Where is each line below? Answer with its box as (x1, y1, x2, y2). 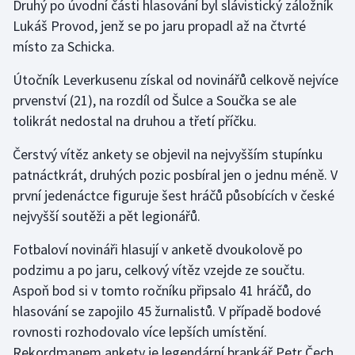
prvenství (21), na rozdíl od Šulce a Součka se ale (13, 91, 296, 110)
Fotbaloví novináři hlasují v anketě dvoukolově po (13, 240, 303, 259)
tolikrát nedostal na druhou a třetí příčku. (13, 112, 257, 131)
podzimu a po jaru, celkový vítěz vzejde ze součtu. (13, 261, 305, 280)
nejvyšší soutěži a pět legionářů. (13, 207, 200, 226)
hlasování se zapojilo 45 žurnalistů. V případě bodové (13, 302, 321, 321)
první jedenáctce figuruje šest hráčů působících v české (13, 186, 334, 205)
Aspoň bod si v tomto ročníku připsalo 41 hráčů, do (13, 281, 311, 300)
